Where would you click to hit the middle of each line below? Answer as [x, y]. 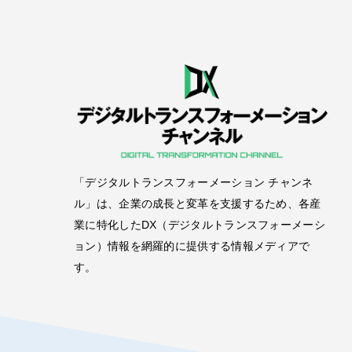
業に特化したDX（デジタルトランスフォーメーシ [200, 224]
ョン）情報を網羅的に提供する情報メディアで [192, 246]
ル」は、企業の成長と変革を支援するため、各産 [198, 203]
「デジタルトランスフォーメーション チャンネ [194, 182]
